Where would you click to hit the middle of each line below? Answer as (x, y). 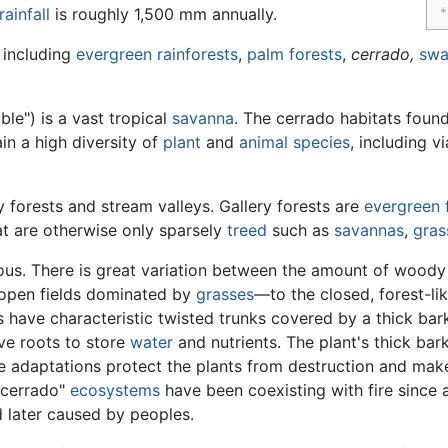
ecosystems (115, 389)
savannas (369, 229)
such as (300, 229)
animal (263, 141)
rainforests (197, 53)
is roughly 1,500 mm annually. (163, 13)
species (321, 141)
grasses (225, 293)
